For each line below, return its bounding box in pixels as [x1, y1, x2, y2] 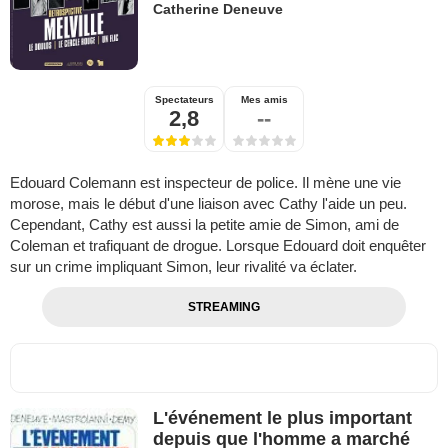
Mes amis [240, 94, 288, 106]
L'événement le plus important [153, 408, 413, 429]
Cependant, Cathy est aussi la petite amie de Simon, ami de [10, 216, 399, 234]
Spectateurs [154, 94, 214, 106]
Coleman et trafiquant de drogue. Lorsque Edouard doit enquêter [10, 237, 426, 255]
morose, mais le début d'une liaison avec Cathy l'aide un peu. [10, 195, 407, 213]
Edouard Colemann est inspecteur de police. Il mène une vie [10, 174, 401, 192]
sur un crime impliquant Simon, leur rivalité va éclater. [10, 258, 357, 276]
